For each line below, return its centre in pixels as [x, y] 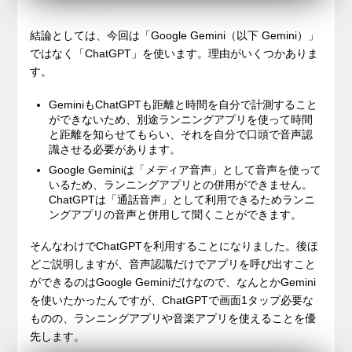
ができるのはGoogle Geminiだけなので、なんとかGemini [173, 282]
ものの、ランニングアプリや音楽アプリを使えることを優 [173, 319]
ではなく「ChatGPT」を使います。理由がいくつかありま [174, 53]
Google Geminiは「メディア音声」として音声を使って [185, 169]
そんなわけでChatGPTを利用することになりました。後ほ [174, 246]
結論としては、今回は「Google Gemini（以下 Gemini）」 [175, 35]
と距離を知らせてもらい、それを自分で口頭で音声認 [181, 134]
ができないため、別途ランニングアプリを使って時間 [181, 119]
